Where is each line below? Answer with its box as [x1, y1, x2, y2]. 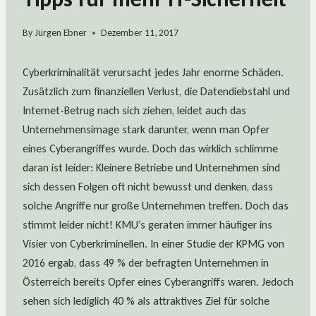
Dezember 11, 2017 [101, 27, 179, 39]
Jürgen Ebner [35, 27, 87, 39]
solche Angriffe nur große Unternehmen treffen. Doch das [23, 199, 288, 213]
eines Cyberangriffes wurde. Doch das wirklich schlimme [23, 142, 278, 156]
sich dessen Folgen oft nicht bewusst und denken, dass [23, 180, 273, 194]
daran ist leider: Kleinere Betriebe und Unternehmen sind [23, 161, 280, 175]
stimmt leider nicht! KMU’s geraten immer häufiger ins [23, 218, 272, 232]
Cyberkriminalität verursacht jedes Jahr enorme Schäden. [23, 66, 284, 80]
